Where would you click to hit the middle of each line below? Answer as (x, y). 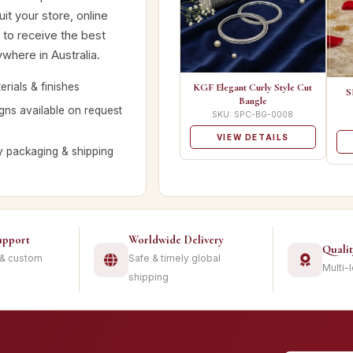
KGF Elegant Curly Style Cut (253, 88)
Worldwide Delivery (176, 240)
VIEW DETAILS (253, 137)
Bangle (253, 101)
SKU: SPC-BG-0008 (253, 115)
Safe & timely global (174, 258)
